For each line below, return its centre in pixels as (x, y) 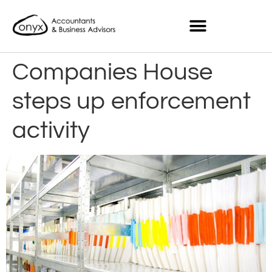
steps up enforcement (131, 101)
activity (51, 130)
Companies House (112, 72)
